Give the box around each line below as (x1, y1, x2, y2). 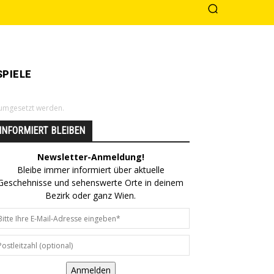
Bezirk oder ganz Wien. (45, 190, 136, 201)
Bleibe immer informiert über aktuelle (17, 164, 165, 176)
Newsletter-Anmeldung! (37, 151, 144, 163)
